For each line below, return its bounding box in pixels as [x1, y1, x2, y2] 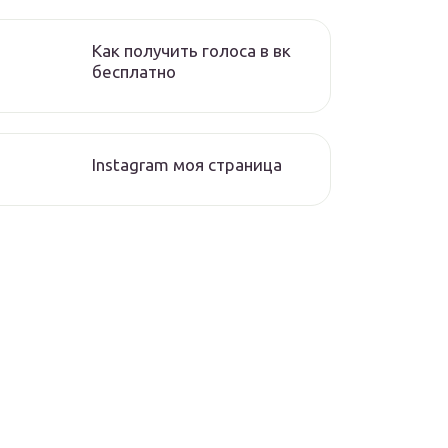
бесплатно [92, 62, 176, 81]
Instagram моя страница [92, 155, 282, 174]
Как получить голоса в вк [92, 41, 291, 60]
